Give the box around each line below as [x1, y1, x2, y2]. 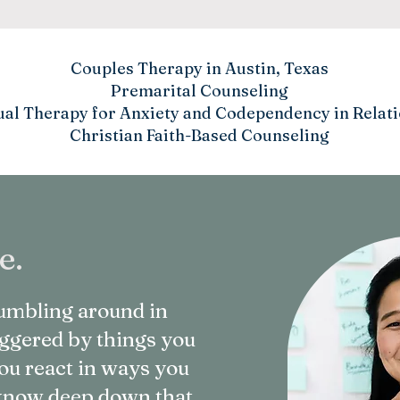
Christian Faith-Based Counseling [70, 125, 329, 146]
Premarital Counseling [111, 80, 288, 101]
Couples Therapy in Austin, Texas [71, 58, 329, 79]
